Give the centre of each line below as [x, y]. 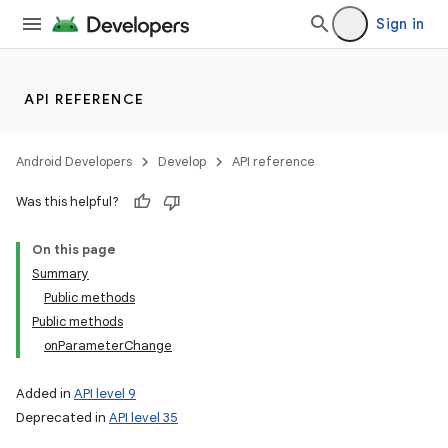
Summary [60, 273]
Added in [45, 393]
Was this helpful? [67, 201]
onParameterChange [108, 345]
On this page [74, 249]
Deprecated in [62, 417]
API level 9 [105, 393]
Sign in [400, 24]
